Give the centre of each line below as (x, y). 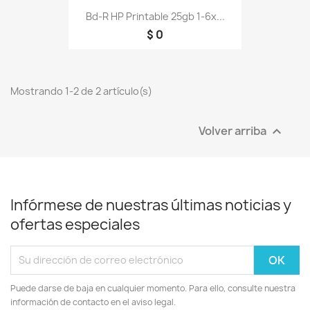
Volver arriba (234, 130)
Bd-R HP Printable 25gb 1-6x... (155, 16)
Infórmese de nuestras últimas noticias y (151, 205)
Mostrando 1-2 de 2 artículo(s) (81, 91)
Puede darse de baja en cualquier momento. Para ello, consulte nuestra (153, 288)
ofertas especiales (75, 224)
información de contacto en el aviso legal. (93, 302)
